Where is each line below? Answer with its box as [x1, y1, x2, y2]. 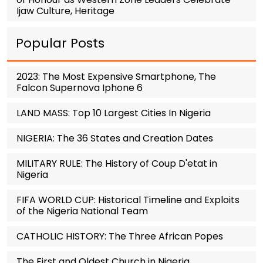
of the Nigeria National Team [16, 204, 148, 218]
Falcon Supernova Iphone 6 [16, 81, 143, 95]
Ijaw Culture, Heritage [16, 4, 114, 18]
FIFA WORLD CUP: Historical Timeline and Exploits [16, 193, 240, 207]
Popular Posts [16, 34, 104, 53]
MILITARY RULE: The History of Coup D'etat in [16, 157, 217, 171]
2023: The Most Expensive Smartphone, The [16, 70, 216, 84]
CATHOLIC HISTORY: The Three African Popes [16, 230, 223, 244]
